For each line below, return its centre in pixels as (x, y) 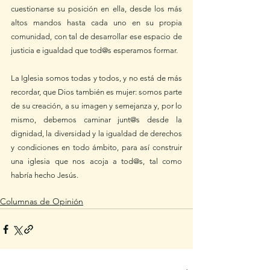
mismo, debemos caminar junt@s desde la (96, 120)
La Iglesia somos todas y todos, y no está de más (96, 78)
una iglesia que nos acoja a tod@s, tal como (96, 161)
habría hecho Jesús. (46, 175)
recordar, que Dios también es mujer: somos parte (96, 92)
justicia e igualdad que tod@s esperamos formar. (95, 50)
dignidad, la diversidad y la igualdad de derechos (96, 133)
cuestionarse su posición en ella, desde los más (96, 9)
